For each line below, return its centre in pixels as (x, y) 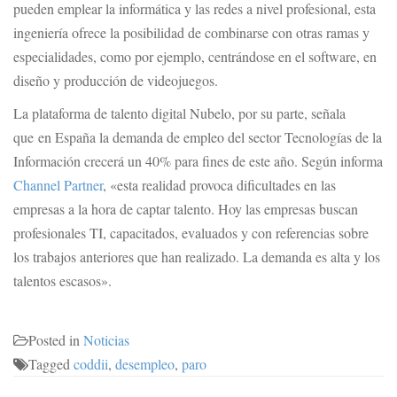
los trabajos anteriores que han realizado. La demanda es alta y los (197, 257)
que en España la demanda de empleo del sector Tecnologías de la (198, 137)
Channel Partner (58, 185)
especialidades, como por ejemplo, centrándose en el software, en (195, 56)
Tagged (51, 364)
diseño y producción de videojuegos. (116, 80)
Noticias (106, 340)
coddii (91, 364)
